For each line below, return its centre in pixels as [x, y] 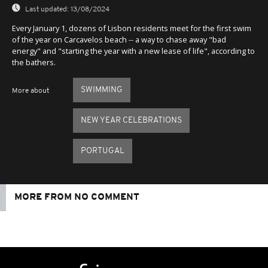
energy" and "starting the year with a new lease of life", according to [133, 51]
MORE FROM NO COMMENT [77, 197]
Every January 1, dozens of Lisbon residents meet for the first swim [132, 28]
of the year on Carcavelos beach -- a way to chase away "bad [119, 39]
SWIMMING [101, 90]
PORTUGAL [102, 151]
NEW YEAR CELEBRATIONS [131, 120]
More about [31, 91]
